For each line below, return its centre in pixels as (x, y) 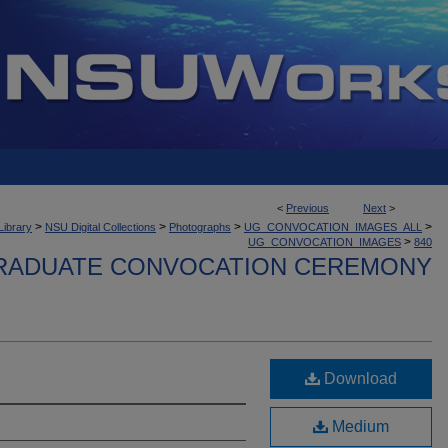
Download (358, 378)
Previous (307, 208)
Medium (358, 426)
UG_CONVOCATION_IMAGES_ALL (333, 227)
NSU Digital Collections (100, 227)
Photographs (200, 227)
